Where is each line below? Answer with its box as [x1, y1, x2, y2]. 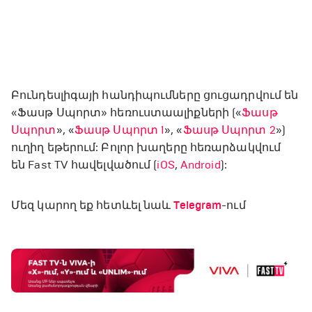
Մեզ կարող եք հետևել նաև [11, 198, 171, 212]
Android [180, 158, 221, 172]
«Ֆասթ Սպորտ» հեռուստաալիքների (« [11, 106, 242, 120]
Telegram [173, 198, 222, 213]
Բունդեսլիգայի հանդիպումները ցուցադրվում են [11, 88, 299, 102]
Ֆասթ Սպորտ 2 [182, 123, 276, 137]
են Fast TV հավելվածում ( [11, 158, 157, 172]
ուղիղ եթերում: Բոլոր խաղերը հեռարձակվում [11, 141, 281, 155]
